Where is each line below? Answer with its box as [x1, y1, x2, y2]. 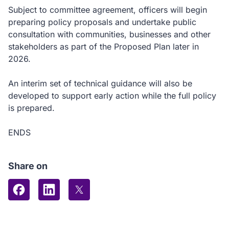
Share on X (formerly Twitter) [80, 196, 181, 205]
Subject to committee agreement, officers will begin [8, 5, 207, 15]
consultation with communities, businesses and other [8, 29, 211, 39]
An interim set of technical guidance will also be [8, 78, 192, 88]
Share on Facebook [20, 196, 87, 205]
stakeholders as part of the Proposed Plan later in [8, 41, 199, 52]
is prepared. [8, 103, 55, 113]
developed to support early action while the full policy [8, 90, 216, 101]
